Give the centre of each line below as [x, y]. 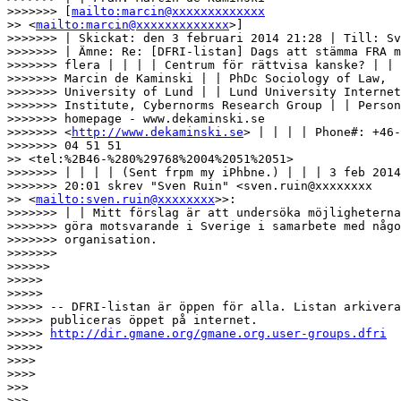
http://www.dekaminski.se [158, 132]
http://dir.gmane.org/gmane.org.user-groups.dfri [218, 333]
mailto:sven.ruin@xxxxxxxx [125, 199]
